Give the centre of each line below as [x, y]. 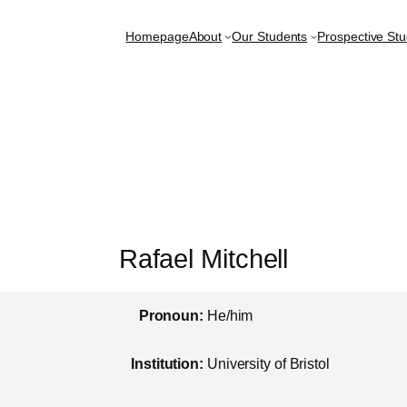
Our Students [270, 37]
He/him [230, 315]
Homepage [157, 37]
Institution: [167, 364]
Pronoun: [171, 315]
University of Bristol [268, 364]
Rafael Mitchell [203, 259]
